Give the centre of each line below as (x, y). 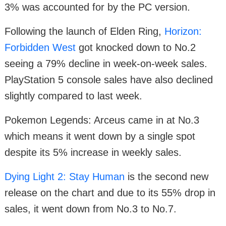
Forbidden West (40, 48)
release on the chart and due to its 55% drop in (110, 193)
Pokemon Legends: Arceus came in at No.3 (102, 120)
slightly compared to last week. (73, 96)
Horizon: (183, 32)
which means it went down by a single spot (100, 136)
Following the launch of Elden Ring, (84, 32)
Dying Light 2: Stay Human (65, 177)
